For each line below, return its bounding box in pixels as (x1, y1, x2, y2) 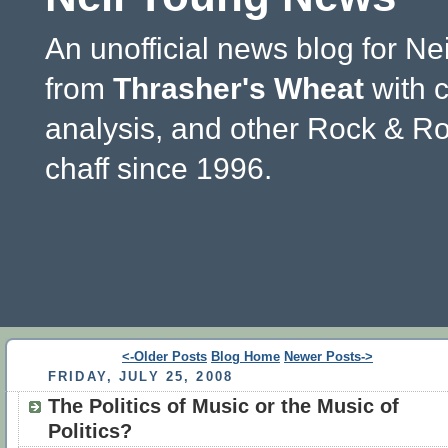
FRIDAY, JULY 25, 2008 (48, 368, 234, 384)
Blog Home (211, 349, 280, 364)
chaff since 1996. (45, 152, 272, 185)
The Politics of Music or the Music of (48, 395, 399, 418)
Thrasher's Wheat (113, 72, 364, 105)
